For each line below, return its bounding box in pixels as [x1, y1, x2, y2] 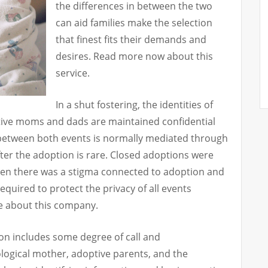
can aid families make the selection [56, 16, 212, 30]
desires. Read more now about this [56, 50, 213, 63]
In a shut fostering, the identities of [56, 98, 213, 112]
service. [56, 66, 90, 80]
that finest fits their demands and [56, 33, 206, 47]
